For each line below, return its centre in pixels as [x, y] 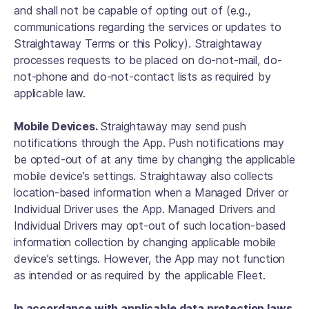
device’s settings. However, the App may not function [150, 259]
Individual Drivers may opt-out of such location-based [150, 226]
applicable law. [51, 93]
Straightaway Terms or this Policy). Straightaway [138, 43]
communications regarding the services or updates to [148, 27]
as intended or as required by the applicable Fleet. [141, 275]
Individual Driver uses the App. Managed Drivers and [145, 209]
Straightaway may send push [173, 126]
